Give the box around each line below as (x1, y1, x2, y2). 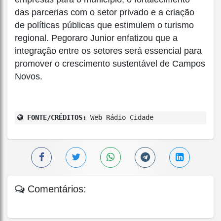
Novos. (15, 71, 42, 81)
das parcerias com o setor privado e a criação (15, 7, 194, 17)
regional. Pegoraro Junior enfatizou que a (15, 33, 178, 43)
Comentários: (25, 183, 86, 194)
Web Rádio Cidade (86, 113, 153, 121)
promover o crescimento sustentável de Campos (15, 58, 205, 69)
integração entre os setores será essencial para (15, 45, 202, 56)
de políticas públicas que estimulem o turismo (15, 20, 194, 30)
